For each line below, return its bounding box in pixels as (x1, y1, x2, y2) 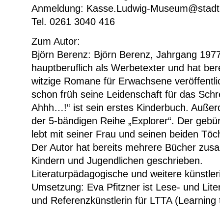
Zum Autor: (31, 35, 80, 47)
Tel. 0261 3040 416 (31, 16, 115, 27)
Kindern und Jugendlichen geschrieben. (31, 155, 203, 166)
